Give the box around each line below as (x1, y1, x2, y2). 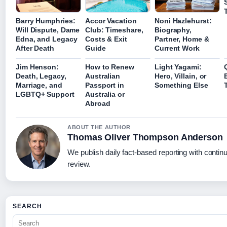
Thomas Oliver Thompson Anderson (67, 132, 223, 142)
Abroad (85, 99, 110, 107)
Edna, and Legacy (16, 34, 78, 43)
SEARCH (13, 202, 42, 210)
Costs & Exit (85, 34, 127, 43)
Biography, (155, 25, 192, 34)
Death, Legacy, (16, 71, 66, 80)
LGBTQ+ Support (16, 90, 74, 98)
